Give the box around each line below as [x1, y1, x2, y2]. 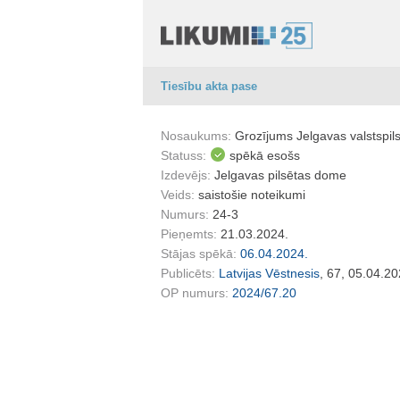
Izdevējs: [161, 168, 214, 182]
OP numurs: [161, 286, 232, 300]
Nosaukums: [161, 129, 235, 143]
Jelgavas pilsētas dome [214, 168, 346, 182]
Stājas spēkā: [161, 246, 240, 261]
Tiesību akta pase [161, 79, 257, 93]
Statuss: [161, 148, 206, 162]
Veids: [161, 187, 198, 202]
